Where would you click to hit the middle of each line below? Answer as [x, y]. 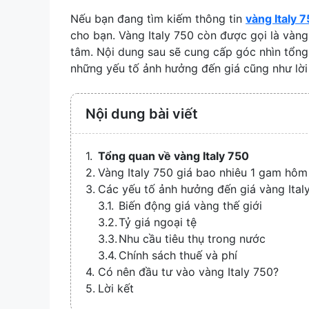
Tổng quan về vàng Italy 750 [173, 156]
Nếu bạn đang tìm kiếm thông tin [158, 18]
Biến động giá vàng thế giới [190, 205]
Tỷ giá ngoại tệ [158, 222]
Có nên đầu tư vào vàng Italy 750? [188, 271]
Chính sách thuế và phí [178, 255]
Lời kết [116, 288]
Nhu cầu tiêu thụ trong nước [192, 238]
